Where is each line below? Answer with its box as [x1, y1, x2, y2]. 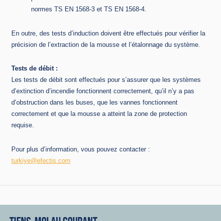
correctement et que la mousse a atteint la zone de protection [11, 110, 187, 118]
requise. [11, 121, 34, 129]
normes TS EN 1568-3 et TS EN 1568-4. [31, 5, 147, 13]
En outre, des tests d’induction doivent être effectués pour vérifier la [11, 29, 205, 37]
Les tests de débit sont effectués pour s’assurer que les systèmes [11, 76, 201, 84]
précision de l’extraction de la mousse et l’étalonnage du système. [11, 40, 200, 48]
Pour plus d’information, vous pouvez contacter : [11, 145, 150, 153]
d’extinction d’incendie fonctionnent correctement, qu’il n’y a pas [11, 87, 194, 95]
